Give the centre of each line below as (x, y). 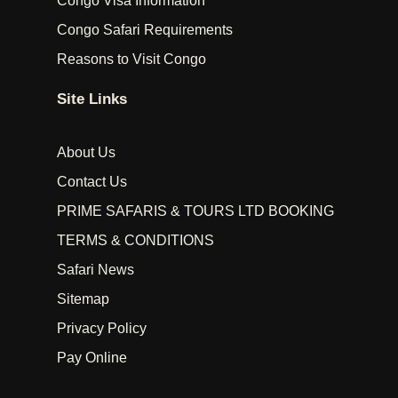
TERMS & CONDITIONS (135, 241)
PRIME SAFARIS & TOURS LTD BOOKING (195, 211)
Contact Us (92, 182)
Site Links (92, 99)
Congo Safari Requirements (145, 30)
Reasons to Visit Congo (131, 60)
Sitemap (83, 299)
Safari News (96, 270)
